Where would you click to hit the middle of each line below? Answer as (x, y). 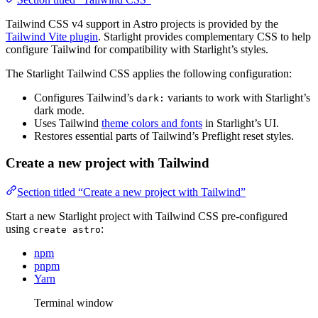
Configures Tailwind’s (85, 97)
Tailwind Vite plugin (52, 36)
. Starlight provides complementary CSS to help (204, 36)
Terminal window (74, 303)
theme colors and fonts (152, 123)
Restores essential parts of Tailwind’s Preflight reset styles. (164, 136)
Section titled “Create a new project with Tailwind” (131, 192)
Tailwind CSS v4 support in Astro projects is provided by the (142, 23)
